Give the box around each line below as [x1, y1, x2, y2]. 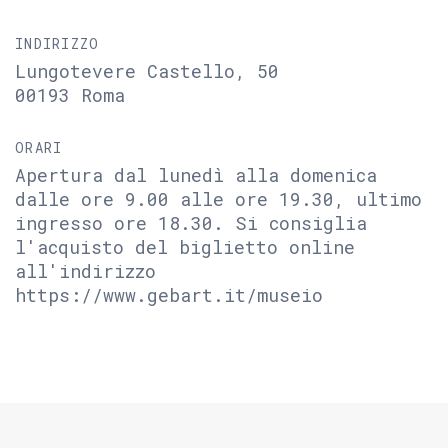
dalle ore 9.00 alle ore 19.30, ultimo [15, 187, 422, 211]
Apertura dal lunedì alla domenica [15, 163, 377, 187]
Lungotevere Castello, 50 [15, 59, 279, 83]
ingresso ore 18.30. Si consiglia [15, 211, 367, 235]
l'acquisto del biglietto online [15, 235, 355, 259]
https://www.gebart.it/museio [15, 283, 323, 307]
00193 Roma [15, 83, 125, 107]
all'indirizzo [15, 259, 156, 283]
